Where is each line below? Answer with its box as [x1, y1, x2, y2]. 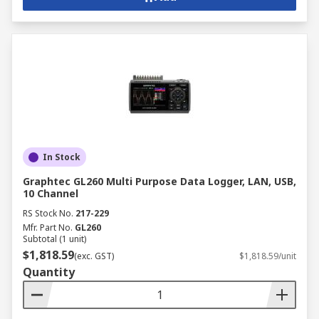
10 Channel [23, 187, 78, 200]
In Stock [43, 151, 80, 163]
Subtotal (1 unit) [23, 233, 86, 245]
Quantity [23, 264, 75, 280]
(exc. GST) [74, 250, 114, 262]
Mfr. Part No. [23, 221, 73, 234]
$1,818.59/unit [239, 250, 296, 262]
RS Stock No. [23, 207, 73, 219]
